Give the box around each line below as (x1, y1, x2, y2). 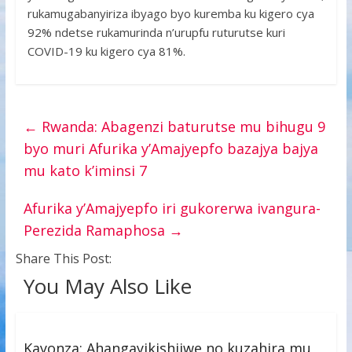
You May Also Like (23, 272, 192, 300)
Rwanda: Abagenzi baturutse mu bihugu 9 (37, 117, 325, 136)
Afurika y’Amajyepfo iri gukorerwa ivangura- (23, 199, 321, 218)
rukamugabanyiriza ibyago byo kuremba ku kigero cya (27, 5, 314, 21)
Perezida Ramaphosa (23, 221, 169, 240)
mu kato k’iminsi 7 (23, 161, 147, 180)
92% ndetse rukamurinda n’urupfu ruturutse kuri (27, 24, 285, 40)
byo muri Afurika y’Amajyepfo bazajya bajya (23, 139, 318, 158)
